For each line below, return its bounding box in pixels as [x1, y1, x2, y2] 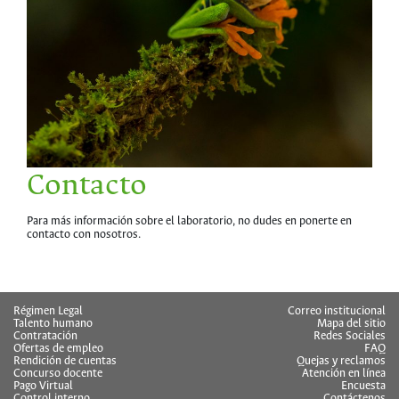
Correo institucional [288, 305, 386, 319]
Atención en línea [302, 367, 386, 381]
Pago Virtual [13, 379, 73, 394]
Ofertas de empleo [13, 342, 103, 356]
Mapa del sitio [317, 317, 386, 331]
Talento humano [13, 317, 93, 331]
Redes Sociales [313, 330, 386, 344]
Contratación [13, 330, 77, 344]
